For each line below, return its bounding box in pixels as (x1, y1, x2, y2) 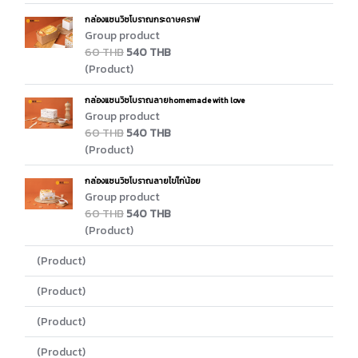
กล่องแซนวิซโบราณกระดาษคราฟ (85, 14, 200, 26)
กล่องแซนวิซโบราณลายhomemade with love (85, 94, 245, 106)
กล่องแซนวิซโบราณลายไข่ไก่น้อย (85, 175, 201, 187)
